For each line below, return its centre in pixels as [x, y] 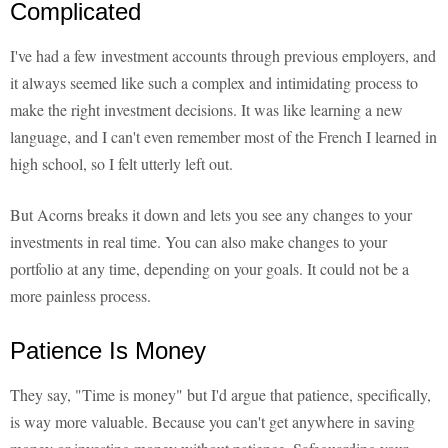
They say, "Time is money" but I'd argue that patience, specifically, [220, 395]
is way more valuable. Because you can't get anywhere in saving [212, 422]
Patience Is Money [108, 351]
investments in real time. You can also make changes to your [198, 242]
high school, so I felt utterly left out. [121, 164]
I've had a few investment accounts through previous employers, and [223, 56]
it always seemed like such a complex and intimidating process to [214, 83]
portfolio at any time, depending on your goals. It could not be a [209, 269]
